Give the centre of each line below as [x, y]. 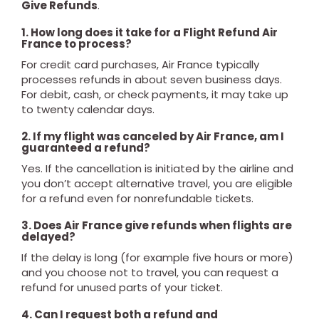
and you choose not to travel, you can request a [150, 272]
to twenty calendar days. [88, 109]
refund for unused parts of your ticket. [122, 287]
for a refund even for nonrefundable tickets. [137, 198]
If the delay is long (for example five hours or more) [157, 257]
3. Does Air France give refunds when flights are [157, 225]
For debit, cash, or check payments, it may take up [155, 94]
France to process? [77, 44]
